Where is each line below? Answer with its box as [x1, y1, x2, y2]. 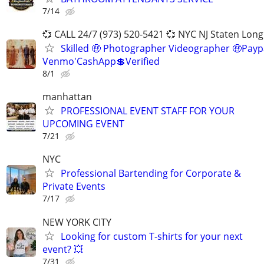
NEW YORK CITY [42, 215, 111, 229]
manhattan [42, 90, 92, 104]
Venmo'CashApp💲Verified [42, 54, 160, 68]
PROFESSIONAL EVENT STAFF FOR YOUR [61, 104, 235, 118]
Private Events [42, 180, 105, 193]
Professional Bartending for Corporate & [61, 167, 241, 180]
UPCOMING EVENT [42, 117, 124, 131]
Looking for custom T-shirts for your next [61, 229, 243, 243]
